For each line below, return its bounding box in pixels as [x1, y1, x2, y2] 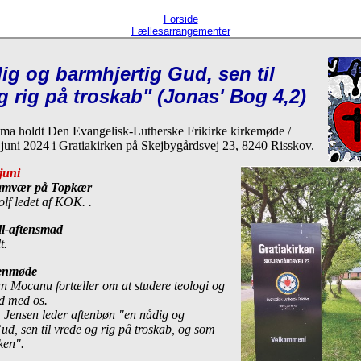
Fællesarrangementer [131, 25, 230, 37]
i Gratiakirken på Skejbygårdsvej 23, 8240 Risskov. [52, 138, 314, 152]
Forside [163, 13, 198, 25]
